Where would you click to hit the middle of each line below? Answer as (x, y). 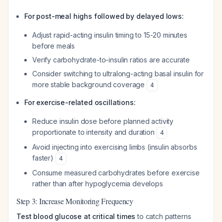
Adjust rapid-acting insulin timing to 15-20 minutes (110, 35)
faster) (44, 158)
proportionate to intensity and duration (94, 132)
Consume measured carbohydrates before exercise (116, 173)
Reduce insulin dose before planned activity (103, 121)
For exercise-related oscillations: (80, 102)
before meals (54, 46)
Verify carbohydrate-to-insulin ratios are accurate (111, 60)
